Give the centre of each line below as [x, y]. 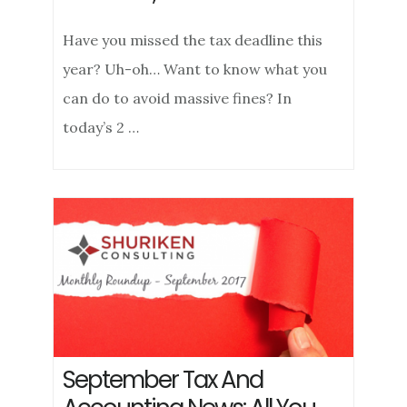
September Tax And [163, 380]
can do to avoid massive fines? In [178, 98]
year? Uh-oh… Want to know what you [195, 69]
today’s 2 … [101, 127]
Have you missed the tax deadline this [193, 40]
